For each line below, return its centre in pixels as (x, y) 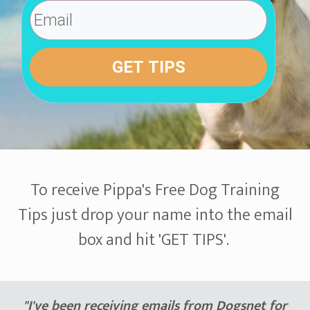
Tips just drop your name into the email (155, 216)
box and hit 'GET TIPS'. (155, 240)
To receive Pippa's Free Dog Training (155, 191)
